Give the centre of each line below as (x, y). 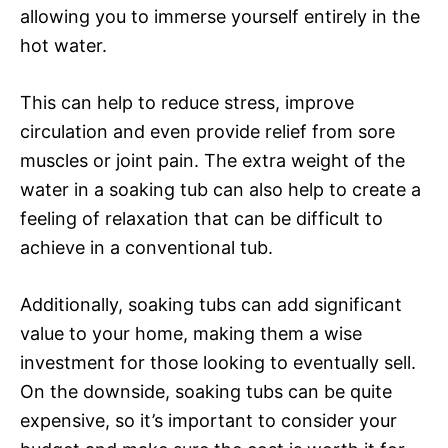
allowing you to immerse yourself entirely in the (220, 16)
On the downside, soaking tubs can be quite (206, 391)
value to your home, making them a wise (191, 333)
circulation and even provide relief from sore (207, 131)
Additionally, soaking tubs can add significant (211, 304)
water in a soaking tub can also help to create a (220, 189)
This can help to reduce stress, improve (187, 102)
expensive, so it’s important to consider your (208, 420)
